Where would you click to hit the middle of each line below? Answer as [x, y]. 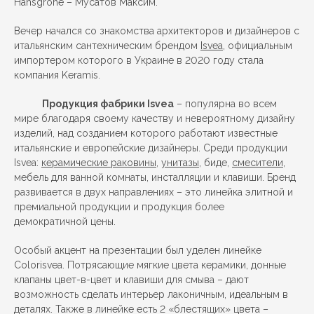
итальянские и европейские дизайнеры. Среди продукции [151, 148]
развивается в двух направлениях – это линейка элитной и [153, 192]
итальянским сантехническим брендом [107, 46]
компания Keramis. [57, 75]
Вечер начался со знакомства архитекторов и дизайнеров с [157, 31]
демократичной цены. [65, 221]
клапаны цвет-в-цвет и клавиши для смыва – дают [131, 280]
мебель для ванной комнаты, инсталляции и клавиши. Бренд [155, 177]
